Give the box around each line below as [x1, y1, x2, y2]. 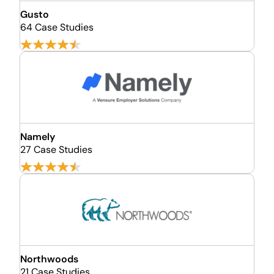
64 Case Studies [20, 21, 94, 34]
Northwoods [20, 253, 78, 265]
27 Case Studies [20, 143, 92, 156]
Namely [20, 130, 55, 143]
